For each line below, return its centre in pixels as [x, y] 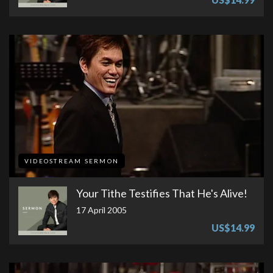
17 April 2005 [101, 210]
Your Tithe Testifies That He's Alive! [162, 193]
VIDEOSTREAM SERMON [72, 161]
